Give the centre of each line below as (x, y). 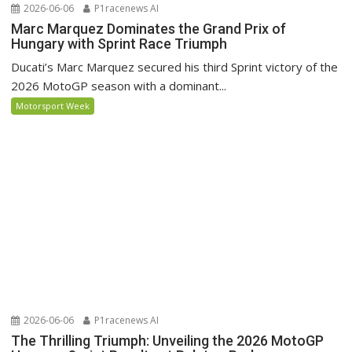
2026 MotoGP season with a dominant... (119, 86)
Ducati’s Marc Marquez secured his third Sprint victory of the (175, 67)
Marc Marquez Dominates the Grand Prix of (149, 29)
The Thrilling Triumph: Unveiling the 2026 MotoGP (168, 341)
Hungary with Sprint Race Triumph (119, 44)
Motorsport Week (53, 106)
